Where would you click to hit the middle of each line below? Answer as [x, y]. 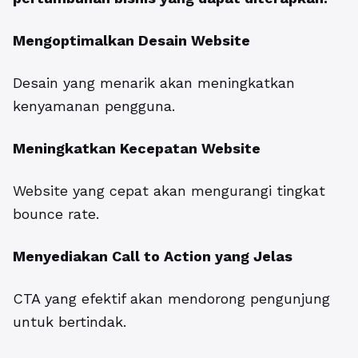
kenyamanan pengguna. [94, 106]
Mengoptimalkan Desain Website [131, 41]
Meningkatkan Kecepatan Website [137, 149]
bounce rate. [56, 214]
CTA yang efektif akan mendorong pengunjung [171, 299]
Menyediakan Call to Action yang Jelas [153, 257]
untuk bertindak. [70, 322]
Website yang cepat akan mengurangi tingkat [169, 191]
